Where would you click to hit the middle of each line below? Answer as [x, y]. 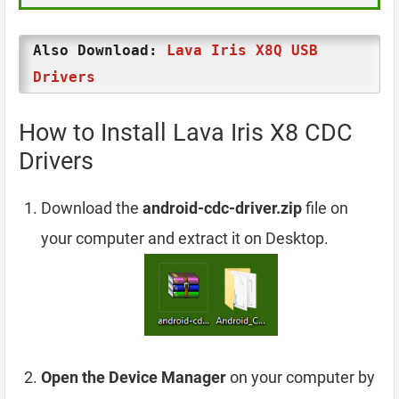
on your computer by [301, 378]
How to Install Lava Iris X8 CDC [186, 133]
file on [325, 208]
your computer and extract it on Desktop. [185, 238]
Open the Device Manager [134, 378]
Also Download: [100, 50]
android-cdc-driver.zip [222, 208]
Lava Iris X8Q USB [242, 50]
